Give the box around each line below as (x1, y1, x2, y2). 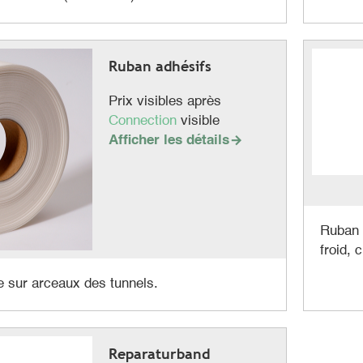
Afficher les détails (108, 133, 229, 147)
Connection (108, 113, 181, 128)
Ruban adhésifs (108, 57, 211, 75)
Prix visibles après (108, 94, 221, 109)
